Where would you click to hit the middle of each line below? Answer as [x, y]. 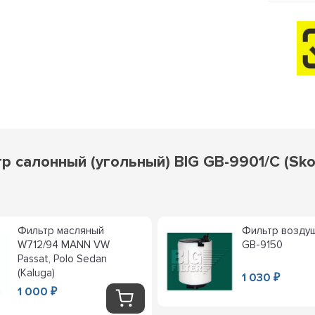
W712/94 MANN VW [64, 244]
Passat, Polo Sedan [63, 258]
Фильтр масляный [61, 230]
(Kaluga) [37, 272]
